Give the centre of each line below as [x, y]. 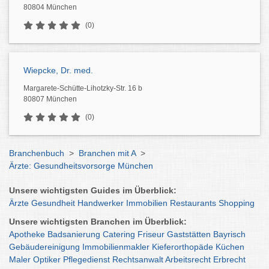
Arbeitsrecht [188, 259]
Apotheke [27, 234]
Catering [119, 234]
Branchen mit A [107, 153]
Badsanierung [74, 234]
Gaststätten [189, 234]
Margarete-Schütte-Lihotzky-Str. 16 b [83, 88]
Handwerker [101, 203]
